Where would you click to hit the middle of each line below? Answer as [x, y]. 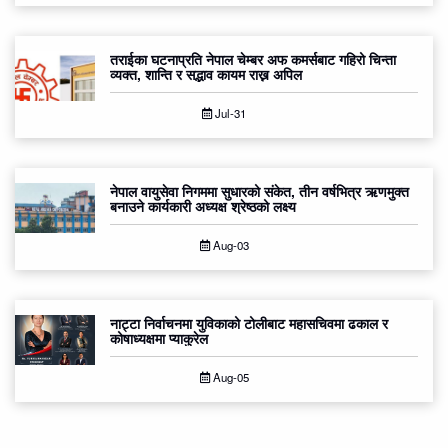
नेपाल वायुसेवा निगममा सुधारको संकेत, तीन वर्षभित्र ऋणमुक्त [259, 191]
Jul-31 [229, 113]
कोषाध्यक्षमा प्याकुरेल [159, 338]
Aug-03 [229, 245]
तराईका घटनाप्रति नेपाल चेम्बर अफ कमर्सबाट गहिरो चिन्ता [253, 59]
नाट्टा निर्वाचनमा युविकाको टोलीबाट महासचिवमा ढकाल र [249, 323]
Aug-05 [229, 377]
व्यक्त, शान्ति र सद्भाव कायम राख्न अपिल [206, 74]
